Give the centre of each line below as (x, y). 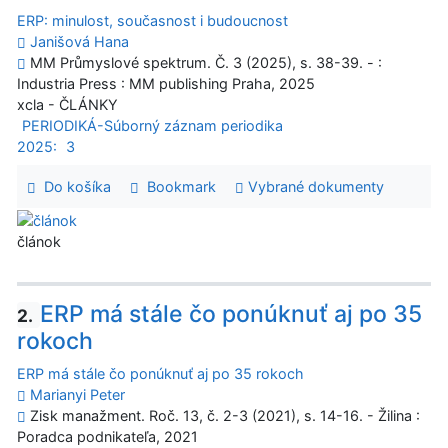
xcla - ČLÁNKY (67, 105)
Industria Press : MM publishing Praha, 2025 (166, 84)
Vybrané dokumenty (313, 187)
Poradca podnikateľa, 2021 (107, 437)
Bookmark (177, 187)
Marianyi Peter (77, 395)
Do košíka (73, 187)
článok (39, 241)
